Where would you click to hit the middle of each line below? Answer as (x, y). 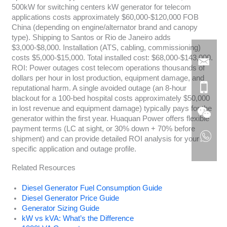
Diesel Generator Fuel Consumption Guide (92, 188)
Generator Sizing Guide (60, 209)
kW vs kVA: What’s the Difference (78, 219)
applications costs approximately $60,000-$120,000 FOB (105, 17)
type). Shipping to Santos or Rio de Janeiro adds (91, 37)
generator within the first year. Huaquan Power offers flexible (110, 118)
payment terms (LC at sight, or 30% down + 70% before (103, 128)
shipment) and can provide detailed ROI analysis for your (105, 139)
